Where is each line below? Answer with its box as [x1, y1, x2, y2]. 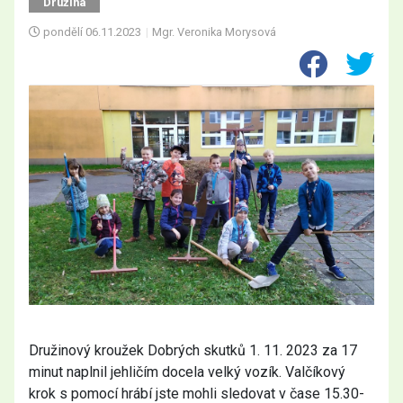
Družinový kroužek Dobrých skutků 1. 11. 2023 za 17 [29, 342, 357, 360]
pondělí [43, 25, 83, 39]
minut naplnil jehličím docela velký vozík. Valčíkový [29, 363, 345, 381]
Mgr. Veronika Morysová [152, 25, 277, 39]
